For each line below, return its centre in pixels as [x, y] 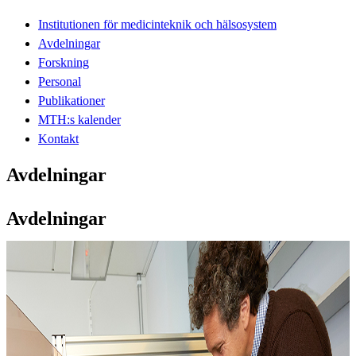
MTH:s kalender [79, 119]
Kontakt [58, 138]
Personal [60, 81]
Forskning [64, 62]
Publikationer [72, 100]
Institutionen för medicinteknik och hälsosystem [157, 24]
